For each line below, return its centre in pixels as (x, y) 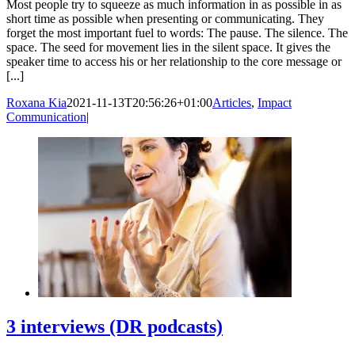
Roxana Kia (36, 102)
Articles (232, 102)
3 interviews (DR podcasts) (115, 326)
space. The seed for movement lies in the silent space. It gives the (168, 47)
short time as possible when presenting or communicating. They (165, 18)
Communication (46, 116)
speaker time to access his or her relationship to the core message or (174, 61)
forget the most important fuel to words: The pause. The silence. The (177, 32)
